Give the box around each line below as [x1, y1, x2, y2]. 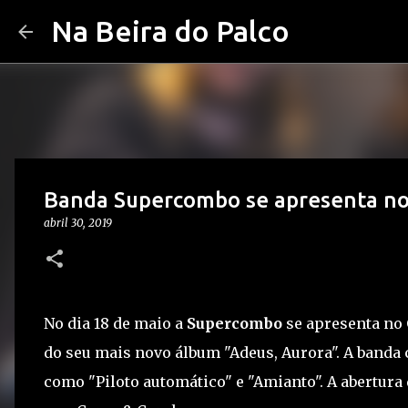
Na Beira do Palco [51, 15, 290, 47]
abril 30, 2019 [44, 216, 112, 229]
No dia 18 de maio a [44, 314, 187, 332]
